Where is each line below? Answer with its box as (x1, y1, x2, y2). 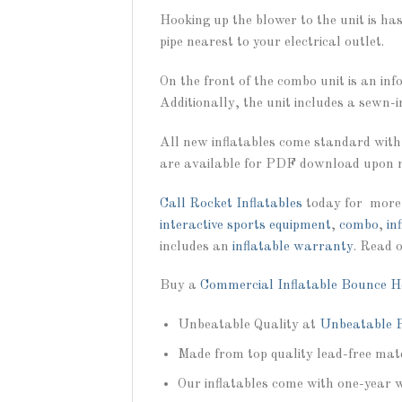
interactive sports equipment (160, 217, 331, 232)
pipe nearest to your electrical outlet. (160, 35, 384, 50)
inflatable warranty (232, 239, 354, 254)
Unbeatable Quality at (177, 318, 319, 333)
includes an (160, 239, 232, 254)
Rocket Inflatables (189, 196, 306, 211)
